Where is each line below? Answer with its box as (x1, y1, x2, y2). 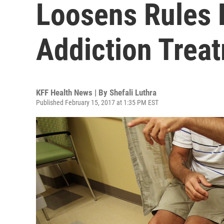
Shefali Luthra (109, 87, 156, 97)
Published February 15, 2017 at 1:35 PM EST (36, 98, 158, 106)
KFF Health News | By (36, 87, 109, 97)
